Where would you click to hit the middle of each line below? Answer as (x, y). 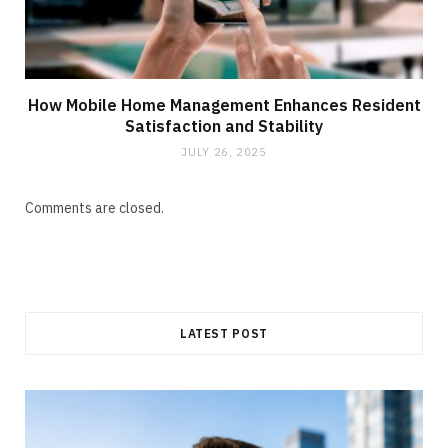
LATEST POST (224, 333)
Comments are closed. (94, 207)
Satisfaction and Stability (224, 125)
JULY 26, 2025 (224, 151)
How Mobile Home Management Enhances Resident (224, 104)
